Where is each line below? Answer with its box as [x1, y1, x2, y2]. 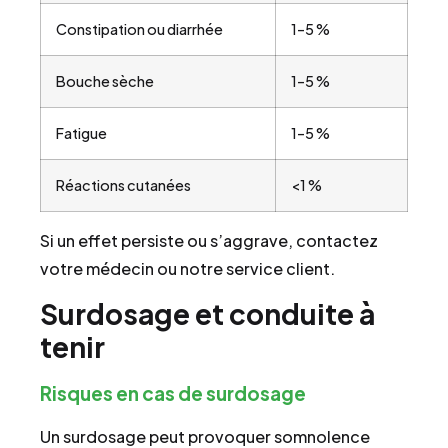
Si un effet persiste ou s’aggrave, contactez [40, 230, 378, 252]
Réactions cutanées [56, 176, 191, 195]
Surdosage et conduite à [40, 296, 375, 332]
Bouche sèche [56, 72, 154, 91]
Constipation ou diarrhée [56, 20, 223, 39]
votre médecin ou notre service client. [40, 258, 335, 280]
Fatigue [56, 124, 107, 143]
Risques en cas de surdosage [40, 381, 306, 406]
